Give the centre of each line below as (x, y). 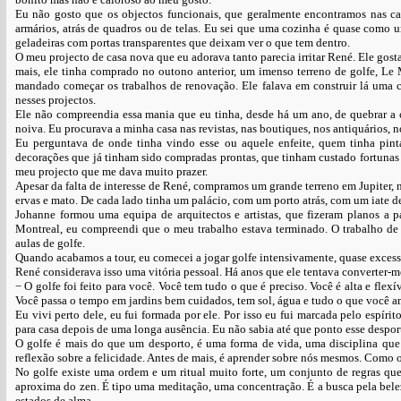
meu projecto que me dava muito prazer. (111, 171)
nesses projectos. (55, 100)
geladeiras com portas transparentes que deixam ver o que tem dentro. (183, 43)
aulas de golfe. (50, 243)
